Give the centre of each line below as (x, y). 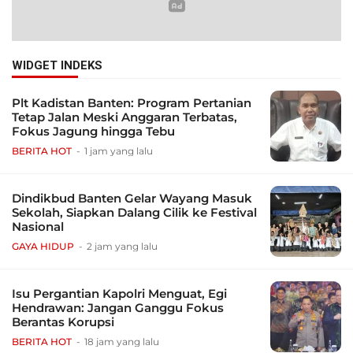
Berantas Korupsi (63, 322)
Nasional (38, 227)
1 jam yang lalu (119, 151)
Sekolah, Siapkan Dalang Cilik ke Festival (134, 213)
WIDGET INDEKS (57, 66)
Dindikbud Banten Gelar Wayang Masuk (132, 199)
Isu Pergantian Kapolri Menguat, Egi (119, 294)
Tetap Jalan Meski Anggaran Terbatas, (124, 117)
